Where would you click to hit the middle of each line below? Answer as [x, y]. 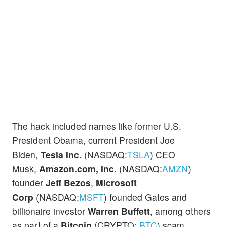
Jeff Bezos [68, 183]
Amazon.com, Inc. [78, 169]
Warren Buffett [119, 211]
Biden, [26, 155]
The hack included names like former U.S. [97, 126]
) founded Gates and [145, 197]
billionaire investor [50, 211]
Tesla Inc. [61, 155]
